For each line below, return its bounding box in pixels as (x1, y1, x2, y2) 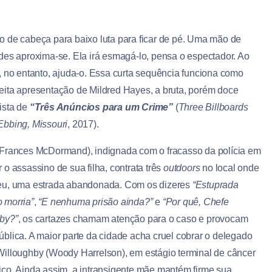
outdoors (163, 163, 203, 174)
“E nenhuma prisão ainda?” (38, 197, 153, 208)
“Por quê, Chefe (162, 197, 229, 208)
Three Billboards (178, 102, 248, 113)
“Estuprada (192, 180, 239, 191)
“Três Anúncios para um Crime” (29, 102, 174, 113)
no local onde (202, 163, 259, 174)
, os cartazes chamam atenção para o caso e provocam (18, 214, 248, 225)
